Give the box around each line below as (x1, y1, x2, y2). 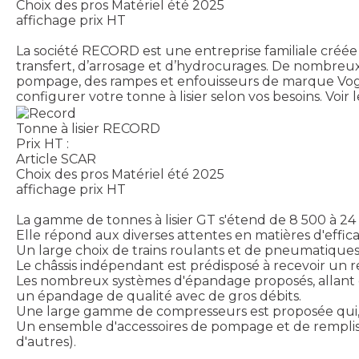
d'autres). (16, 333, 76, 349)
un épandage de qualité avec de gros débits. (16, 288, 301, 304)
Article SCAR (16, 151, 96, 167)
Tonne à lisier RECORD (16, 120, 160, 136)
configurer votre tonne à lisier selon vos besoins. (16, 89, 322, 105)
